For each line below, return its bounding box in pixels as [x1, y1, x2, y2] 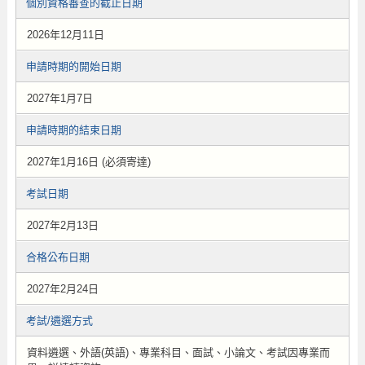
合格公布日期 [25, 251, 90, 263]
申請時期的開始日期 [25, 60, 121, 73]
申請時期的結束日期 [25, 124, 121, 136]
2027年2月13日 [26, 219, 99, 231]
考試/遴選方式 [25, 314, 93, 327]
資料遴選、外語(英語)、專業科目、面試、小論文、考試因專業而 [26, 346, 330, 358]
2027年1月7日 [26, 92, 93, 104]
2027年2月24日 [26, 283, 99, 295]
